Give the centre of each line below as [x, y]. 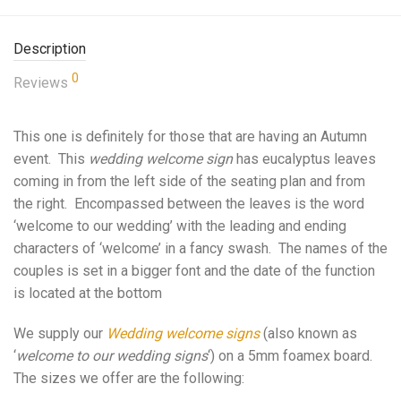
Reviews [43, 83]
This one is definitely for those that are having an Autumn [190, 137]
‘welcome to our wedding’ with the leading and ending [180, 226]
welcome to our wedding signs [112, 356]
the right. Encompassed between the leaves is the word [189, 204]
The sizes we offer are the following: [129, 378]
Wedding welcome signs [183, 333]
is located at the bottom [88, 293]
